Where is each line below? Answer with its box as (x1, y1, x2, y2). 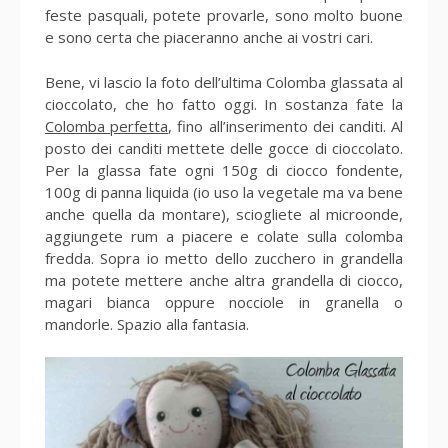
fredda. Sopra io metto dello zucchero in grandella (45, 247, 403, 268)
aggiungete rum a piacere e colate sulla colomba (45, 225, 403, 246)
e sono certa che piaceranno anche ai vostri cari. (45, 27, 373, 47)
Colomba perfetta (45, 115, 169, 136)
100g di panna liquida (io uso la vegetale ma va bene (45, 181, 403, 202)
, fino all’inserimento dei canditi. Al (168, 115, 404, 136)
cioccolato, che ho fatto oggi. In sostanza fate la (45, 93, 403, 114)
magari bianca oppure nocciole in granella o (45, 291, 403, 312)
